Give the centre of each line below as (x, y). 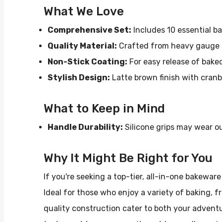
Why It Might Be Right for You (128, 158)
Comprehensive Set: (89, 30)
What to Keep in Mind (104, 108)
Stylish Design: (79, 77)
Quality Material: (82, 46)
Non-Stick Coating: (87, 61)
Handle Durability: (85, 127)
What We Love (84, 11)
